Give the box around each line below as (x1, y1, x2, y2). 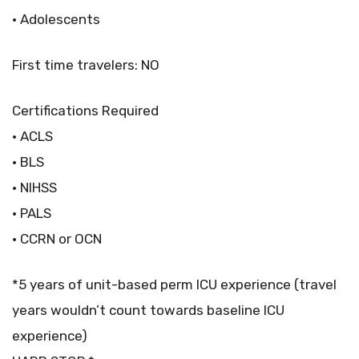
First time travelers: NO (12, 57, 159, 74)
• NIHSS (12, 179, 57, 196)
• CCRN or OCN (12, 231, 102, 248)
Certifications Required (12, 103, 159, 119)
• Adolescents (12, 11, 100, 28)
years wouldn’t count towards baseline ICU (12, 302, 284, 319)
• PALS (12, 205, 51, 222)
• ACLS (12, 128, 53, 145)
